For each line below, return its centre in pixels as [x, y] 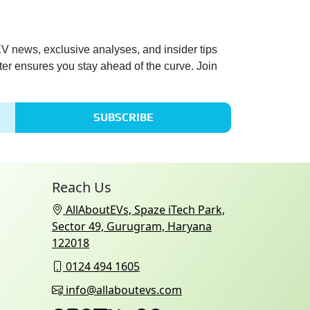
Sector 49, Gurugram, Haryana [132, 227]
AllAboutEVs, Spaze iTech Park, [144, 210]
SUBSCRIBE [123, 118]
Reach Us [82, 188]
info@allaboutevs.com [124, 290]
